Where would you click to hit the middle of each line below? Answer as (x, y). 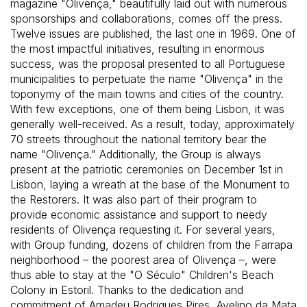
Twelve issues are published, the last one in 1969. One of (153, 34)
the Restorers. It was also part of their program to (134, 200)
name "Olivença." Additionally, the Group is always (136, 155)
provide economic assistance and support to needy (139, 215)
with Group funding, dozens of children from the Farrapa (151, 245)
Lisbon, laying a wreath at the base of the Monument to (150, 185)
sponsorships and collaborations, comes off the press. (146, 19)
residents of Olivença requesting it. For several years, (143, 230)
